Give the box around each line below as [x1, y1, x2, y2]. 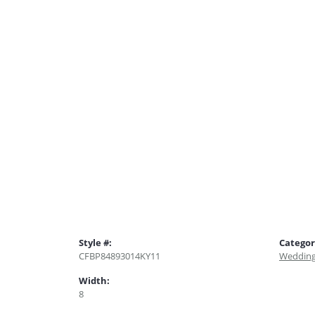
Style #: [79, 236, 112, 250]
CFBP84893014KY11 [79, 250, 160, 262]
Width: [79, 274, 110, 288]
